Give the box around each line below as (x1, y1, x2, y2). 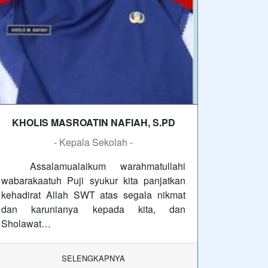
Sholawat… (1, 217, 51, 231)
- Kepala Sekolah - (54, 135, 133, 150)
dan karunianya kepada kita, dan (1, 202, 185, 217)
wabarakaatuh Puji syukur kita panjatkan (1, 173, 185, 188)
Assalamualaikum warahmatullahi (1, 159, 185, 173)
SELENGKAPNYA (62, 252, 125, 264)
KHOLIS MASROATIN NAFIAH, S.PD (11, 115, 175, 130)
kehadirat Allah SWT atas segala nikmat (1, 188, 185, 202)
